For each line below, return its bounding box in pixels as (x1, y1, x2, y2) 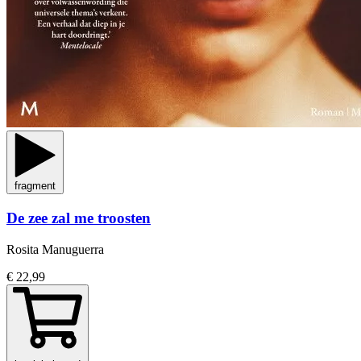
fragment (15, 180, 56, 193)
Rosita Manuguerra (6, 242, 104, 256)
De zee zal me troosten (6, 210, 151, 227)
